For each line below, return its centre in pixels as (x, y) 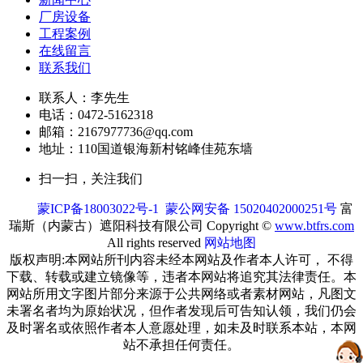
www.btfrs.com (314, 225)
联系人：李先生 (84, 97)
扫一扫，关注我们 (91, 178)
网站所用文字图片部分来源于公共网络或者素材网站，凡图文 (181, 293)
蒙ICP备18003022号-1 (98, 208)
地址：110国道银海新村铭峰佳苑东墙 (146, 148)
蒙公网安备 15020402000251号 (251, 208)
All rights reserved (156, 242)
